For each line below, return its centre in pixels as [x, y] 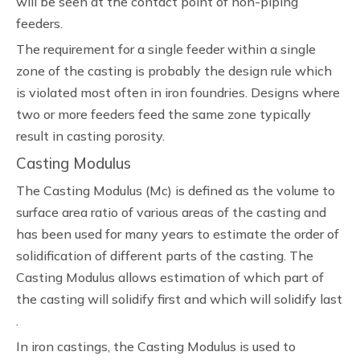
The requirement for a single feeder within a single [166, 49]
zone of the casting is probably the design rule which [174, 71]
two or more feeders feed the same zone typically [164, 114]
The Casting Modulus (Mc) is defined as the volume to [176, 190]
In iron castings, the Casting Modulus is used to [156, 346]
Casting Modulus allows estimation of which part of [170, 277]
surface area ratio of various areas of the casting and [171, 212]
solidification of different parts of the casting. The [165, 256]
